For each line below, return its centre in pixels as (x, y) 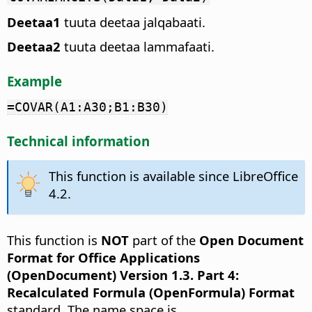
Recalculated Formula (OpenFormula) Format (151, 292)
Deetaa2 (34, 47)
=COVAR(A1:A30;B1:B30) (87, 107)
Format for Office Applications (103, 257)
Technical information (78, 141)
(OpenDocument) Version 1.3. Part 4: (123, 274)
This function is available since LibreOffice (173, 175)
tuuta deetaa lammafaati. (138, 47)
